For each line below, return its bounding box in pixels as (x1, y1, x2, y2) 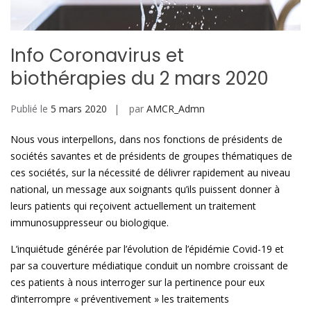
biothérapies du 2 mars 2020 (10, 66, 269, 92)
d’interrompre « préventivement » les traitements (10, 292, 229, 306)
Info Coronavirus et (10, 43, 184, 69)
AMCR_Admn (146, 102, 205, 116)
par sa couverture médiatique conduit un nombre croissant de (10, 259, 288, 273)
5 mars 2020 (51, 102, 107, 116)
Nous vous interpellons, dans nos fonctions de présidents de (10, 133, 283, 146)
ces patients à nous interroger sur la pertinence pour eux (10, 276, 264, 289)
